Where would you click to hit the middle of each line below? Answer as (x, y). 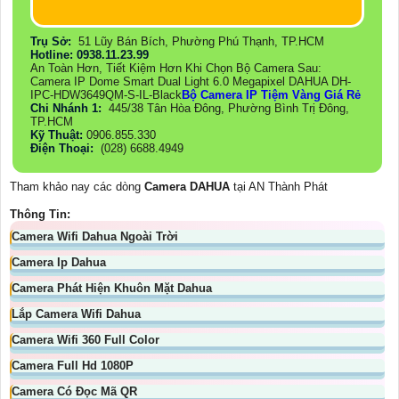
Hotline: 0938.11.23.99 (91, 55)
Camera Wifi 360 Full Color (85, 340)
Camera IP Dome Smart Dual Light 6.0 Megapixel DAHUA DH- (191, 81)
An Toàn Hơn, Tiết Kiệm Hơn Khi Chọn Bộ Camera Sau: (176, 68)
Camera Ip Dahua (59, 262)
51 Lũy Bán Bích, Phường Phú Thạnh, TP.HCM (199, 41)
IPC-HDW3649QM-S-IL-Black (106, 95)
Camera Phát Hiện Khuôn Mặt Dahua (112, 288)
